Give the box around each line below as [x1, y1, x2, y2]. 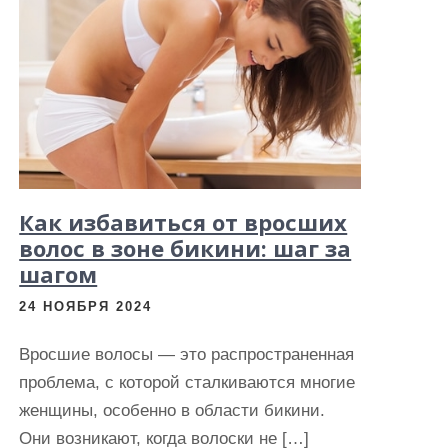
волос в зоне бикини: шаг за [19, 233, 352, 263]
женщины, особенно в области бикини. [19, 401, 326, 420]
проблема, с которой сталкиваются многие [19, 373, 356, 392]
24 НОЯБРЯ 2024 [19, 299, 153, 314]
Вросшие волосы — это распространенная [19, 345, 355, 364]
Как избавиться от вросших [19, 207, 348, 237]
